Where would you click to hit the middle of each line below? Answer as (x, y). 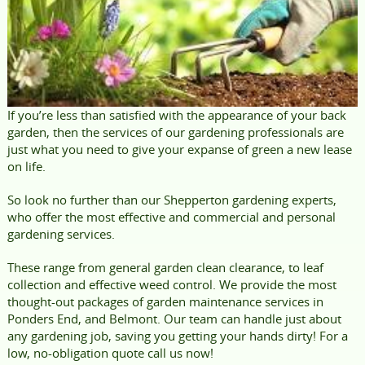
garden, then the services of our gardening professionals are (175, 132)
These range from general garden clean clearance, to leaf (165, 268)
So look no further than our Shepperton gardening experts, (172, 200)
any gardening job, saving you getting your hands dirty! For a (177, 336)
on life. (26, 167)
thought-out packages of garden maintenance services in (165, 302)
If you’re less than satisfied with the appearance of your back (176, 115)
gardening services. (61, 234)
